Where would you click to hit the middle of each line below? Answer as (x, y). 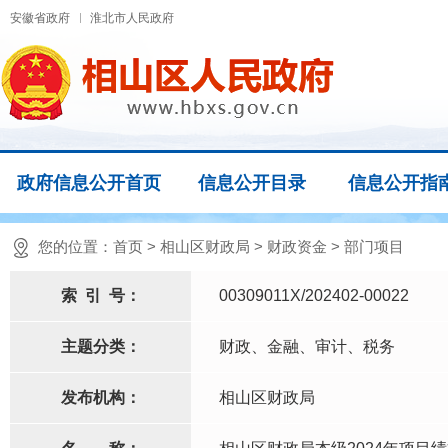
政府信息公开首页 (88, 183)
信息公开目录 (252, 183)
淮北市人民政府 (132, 18)
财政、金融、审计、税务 (307, 346)
